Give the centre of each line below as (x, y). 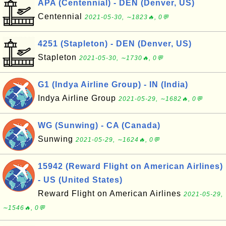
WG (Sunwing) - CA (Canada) (99, 125)
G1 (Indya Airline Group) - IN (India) (113, 84)
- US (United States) (80, 180)
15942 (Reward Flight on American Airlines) (130, 166)
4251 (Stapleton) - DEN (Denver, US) (115, 44)
